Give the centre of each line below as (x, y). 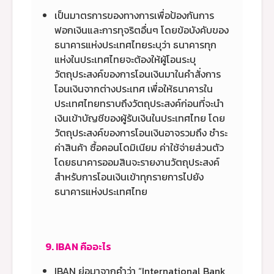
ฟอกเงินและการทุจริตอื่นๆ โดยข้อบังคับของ (142, 30)
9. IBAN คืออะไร (78, 246)
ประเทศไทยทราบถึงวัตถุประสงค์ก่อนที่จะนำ (139, 103)
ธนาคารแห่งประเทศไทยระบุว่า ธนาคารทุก (135, 44)
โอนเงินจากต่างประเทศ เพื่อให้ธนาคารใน (134, 88)
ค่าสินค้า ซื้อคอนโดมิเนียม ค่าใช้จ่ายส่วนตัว (139, 147)
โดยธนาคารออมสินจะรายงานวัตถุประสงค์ (137, 162)
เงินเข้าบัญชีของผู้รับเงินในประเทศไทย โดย (140, 118)
